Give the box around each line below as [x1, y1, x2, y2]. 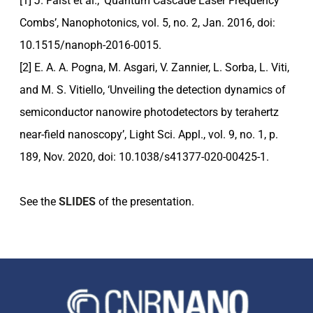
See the [20, 194, 59, 208]
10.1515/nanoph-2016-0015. [20, 38, 161, 52]
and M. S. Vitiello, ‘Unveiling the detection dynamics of [20, 82, 286, 96]
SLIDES [59, 194, 96, 208]
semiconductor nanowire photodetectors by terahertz [20, 105, 279, 119]
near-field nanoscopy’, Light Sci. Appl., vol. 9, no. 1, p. [20, 127, 278, 141]
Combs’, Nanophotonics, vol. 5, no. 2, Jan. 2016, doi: [20, 15, 275, 29]
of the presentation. [96, 194, 194, 208]
